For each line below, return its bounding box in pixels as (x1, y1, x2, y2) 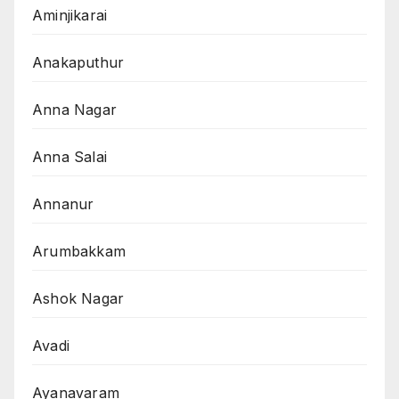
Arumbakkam (32, 242, 126, 261)
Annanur (32, 195, 94, 214)
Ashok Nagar (32, 289, 125, 308)
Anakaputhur (32, 53, 125, 72)
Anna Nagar (32, 101, 117, 119)
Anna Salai (32, 148, 107, 167)
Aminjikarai (32, 6, 108, 25)
